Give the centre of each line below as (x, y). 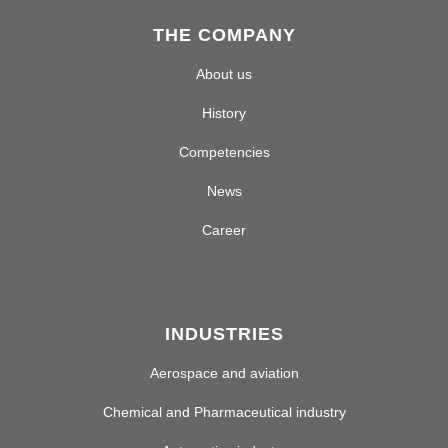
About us (224, 74)
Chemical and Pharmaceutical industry (224, 412)
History (224, 113)
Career (224, 230)
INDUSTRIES (224, 334)
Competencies (224, 152)
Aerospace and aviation (224, 373)
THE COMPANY (224, 35)
